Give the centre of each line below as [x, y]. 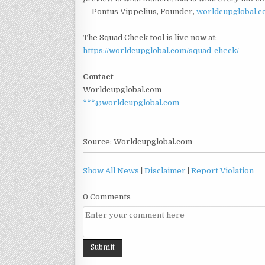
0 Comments [107, 196]
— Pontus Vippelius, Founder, [140, 11]
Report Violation [222, 170]
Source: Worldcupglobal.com [138, 141]
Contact [98, 76]
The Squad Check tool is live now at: [150, 37]
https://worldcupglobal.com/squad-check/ [161, 50]
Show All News [111, 170]
